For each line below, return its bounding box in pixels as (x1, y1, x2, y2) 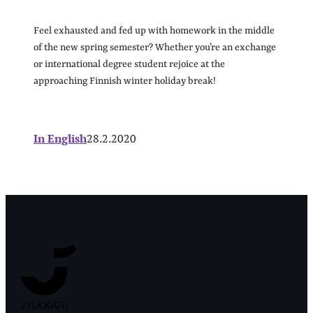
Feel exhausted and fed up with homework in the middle (34, 24, 275, 36)
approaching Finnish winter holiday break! (34, 75, 218, 87)
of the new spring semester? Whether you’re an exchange (34, 41, 276, 53)
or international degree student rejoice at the (34, 58, 225, 70)
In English (34, 130, 87, 146)
